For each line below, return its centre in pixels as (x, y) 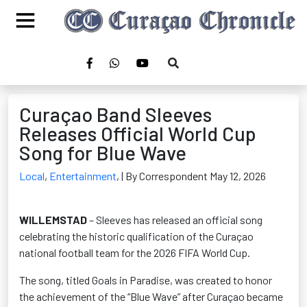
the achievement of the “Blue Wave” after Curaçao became (151, 296)
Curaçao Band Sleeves (115, 114)
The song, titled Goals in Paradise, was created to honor (146, 280)
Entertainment (83, 176)
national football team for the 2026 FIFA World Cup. (135, 253)
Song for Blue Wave (103, 152)
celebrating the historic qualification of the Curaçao (136, 236)
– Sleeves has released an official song (175, 220)
